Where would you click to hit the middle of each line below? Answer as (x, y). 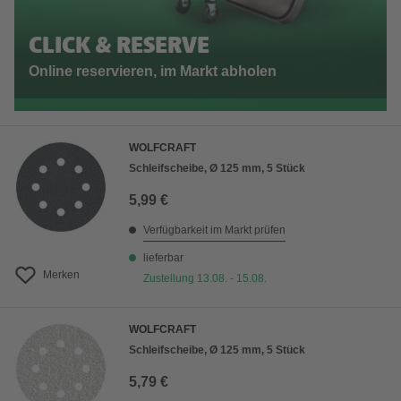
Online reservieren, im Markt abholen (153, 72)
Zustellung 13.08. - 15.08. (205, 279)
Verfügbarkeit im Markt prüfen (214, 230)
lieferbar (163, 258)
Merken (61, 275)
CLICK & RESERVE (119, 47)
